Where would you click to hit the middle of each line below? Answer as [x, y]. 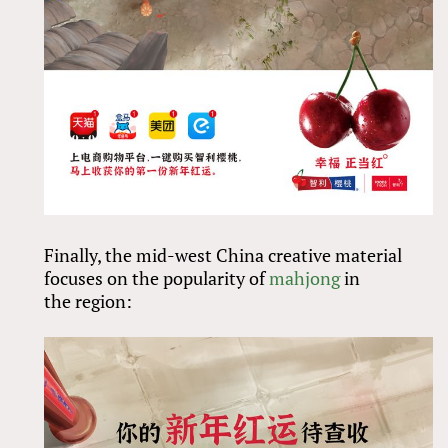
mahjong [305, 277]
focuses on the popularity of [157, 277]
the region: [88, 300]
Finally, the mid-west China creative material [223, 254]
